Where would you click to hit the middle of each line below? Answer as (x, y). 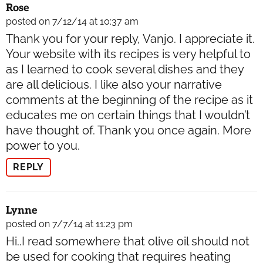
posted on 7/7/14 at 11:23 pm (69, 224)
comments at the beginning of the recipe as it (129, 100)
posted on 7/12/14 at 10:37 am (72, 21)
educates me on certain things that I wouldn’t (128, 115)
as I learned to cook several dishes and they (125, 69)
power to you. (43, 145)
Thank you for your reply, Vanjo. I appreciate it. (130, 38)
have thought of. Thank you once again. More (129, 130)
